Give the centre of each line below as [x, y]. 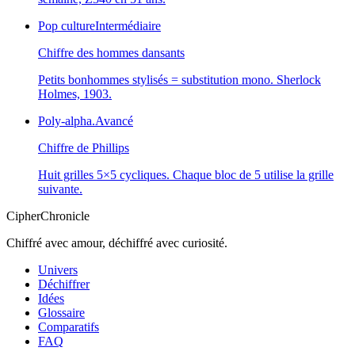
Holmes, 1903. [75, 94]
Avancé [114, 121]
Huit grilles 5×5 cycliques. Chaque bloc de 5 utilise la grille [186, 175]
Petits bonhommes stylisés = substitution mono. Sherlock [179, 80]
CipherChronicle [48, 216]
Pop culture [67, 26]
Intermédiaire [128, 26]
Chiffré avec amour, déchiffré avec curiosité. [117, 243]
